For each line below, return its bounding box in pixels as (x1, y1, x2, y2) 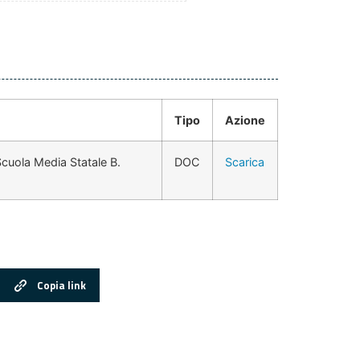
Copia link (37, 276, 87, 293)
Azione (225, 113, 265, 128)
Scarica (225, 155, 264, 170)
